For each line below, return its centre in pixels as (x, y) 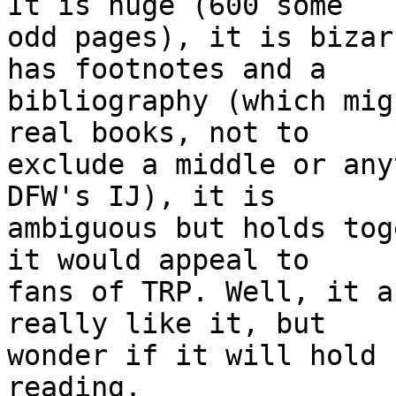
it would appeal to (167, 260)
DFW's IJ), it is (150, 197)
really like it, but (175, 324)
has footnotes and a (175, 69)
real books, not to (167, 133)
